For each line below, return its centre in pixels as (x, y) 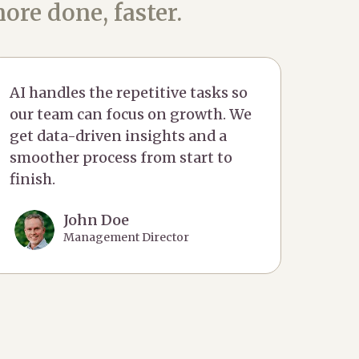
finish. (32, 179)
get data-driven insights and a (118, 136)
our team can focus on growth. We (131, 115)
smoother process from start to (121, 158)
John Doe (96, 220)
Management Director (126, 238)
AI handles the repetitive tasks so (129, 93)
